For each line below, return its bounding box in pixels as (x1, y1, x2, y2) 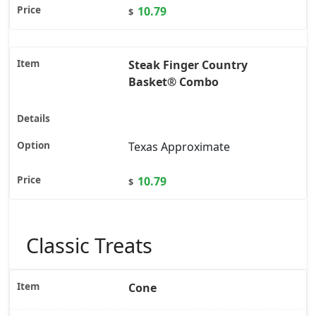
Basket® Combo (128, 73, 219, 90)
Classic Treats (26, 231, 152, 260)
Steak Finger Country (128, 56, 248, 73)
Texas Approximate (128, 138, 230, 154)
